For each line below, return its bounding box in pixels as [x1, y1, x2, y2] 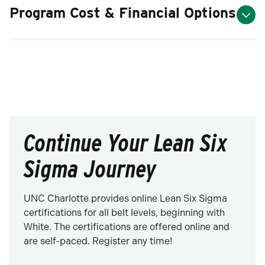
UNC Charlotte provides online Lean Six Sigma [24, 193, 227, 204]
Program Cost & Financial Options [9, 4, 236, 21]
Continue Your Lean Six [24, 129, 228, 157]
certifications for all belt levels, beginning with [24, 207, 225, 218]
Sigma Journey [24, 155, 156, 183]
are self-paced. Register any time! [24, 235, 172, 247]
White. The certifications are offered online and [24, 221, 230, 232]
